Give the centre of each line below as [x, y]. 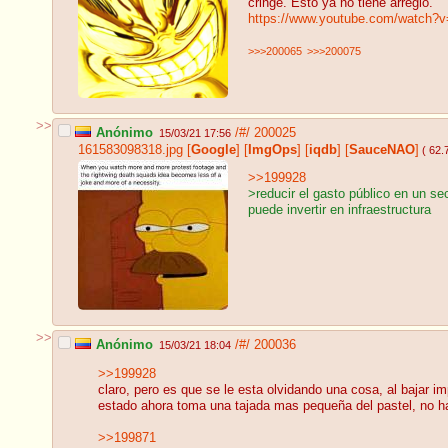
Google [213, 149]
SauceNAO [382, 149]
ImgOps [272, 149]
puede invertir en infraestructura [339, 210]
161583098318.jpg [130, 149]
